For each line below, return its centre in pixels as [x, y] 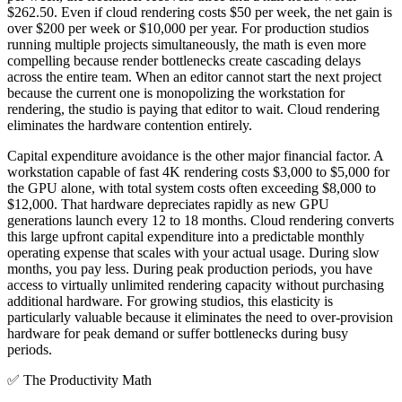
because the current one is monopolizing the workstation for [176, 92]
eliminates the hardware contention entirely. [130, 125]
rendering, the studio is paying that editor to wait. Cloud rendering [193, 109]
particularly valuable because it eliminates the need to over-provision [200, 317]
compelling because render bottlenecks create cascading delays [184, 60]
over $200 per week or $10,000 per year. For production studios [188, 28]
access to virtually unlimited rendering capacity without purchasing [196, 284]
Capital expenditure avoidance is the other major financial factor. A [195, 155]
